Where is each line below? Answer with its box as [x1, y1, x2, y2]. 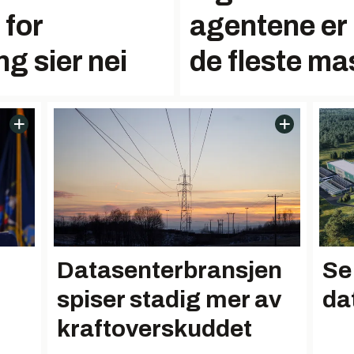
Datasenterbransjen [57, 258, 282, 284]
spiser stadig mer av [57, 287, 286, 313]
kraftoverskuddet [57, 316, 252, 342]
